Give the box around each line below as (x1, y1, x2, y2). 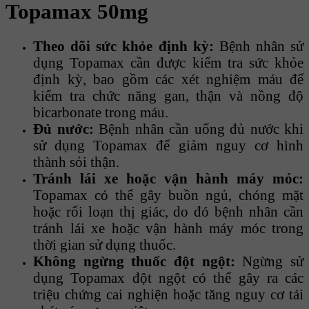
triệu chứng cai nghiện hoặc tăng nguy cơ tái (33, 286, 303, 302)
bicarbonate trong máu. (33, 103, 168, 120)
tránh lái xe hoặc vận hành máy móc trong (33, 219, 303, 236)
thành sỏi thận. (33, 153, 119, 170)
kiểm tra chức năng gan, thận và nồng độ (33, 87, 303, 103)
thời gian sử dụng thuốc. (33, 236, 176, 252)
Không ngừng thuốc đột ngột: (33, 252, 235, 269)
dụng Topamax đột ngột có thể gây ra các (33, 269, 303, 286)
